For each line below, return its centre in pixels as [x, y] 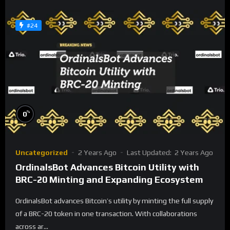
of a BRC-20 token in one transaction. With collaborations [106, 213]
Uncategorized [42, 152]
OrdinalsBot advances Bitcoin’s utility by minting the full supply [114, 200]
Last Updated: [150, 152]
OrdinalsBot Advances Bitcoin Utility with [107, 167]
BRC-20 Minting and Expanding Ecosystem [109, 179]
